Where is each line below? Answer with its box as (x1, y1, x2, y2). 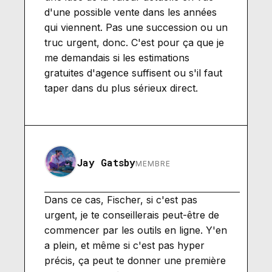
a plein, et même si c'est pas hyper (44, 239, 205, 251)
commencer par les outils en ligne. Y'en (44, 223, 227, 236)
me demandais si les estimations (44, 51, 189, 64)
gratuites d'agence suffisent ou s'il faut (44, 66, 222, 79)
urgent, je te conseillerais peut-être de (44, 208, 219, 221)
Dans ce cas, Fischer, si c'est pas (44, 193, 197, 206)
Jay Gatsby (77, 155, 135, 169)
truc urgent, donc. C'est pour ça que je (44, 36, 224, 49)
